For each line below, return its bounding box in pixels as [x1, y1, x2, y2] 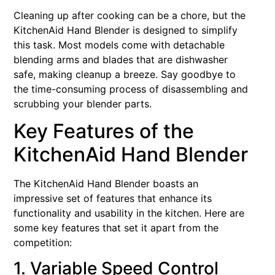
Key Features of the [14, 118, 194, 143]
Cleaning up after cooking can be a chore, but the [14, 9, 246, 21]
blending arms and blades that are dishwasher [14, 53, 228, 66]
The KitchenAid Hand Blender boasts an [14, 177, 198, 190]
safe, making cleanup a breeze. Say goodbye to [14, 68, 236, 80]
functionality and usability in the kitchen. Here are [14, 206, 244, 219]
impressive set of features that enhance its [14, 192, 212, 204]
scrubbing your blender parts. [14, 97, 152, 110]
